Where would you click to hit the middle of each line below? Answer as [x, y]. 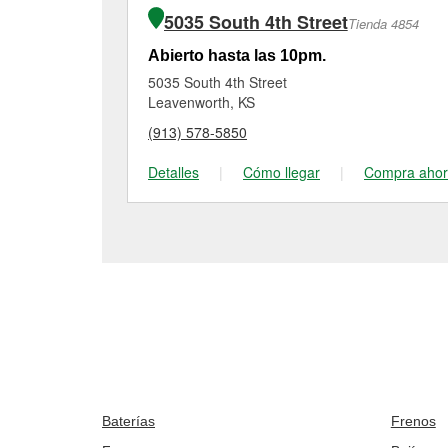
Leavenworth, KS [201, 102]
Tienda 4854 [383, 23]
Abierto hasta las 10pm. [237, 55]
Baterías [128, 421]
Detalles [173, 172]
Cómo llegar [281, 172]
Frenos [413, 421]
